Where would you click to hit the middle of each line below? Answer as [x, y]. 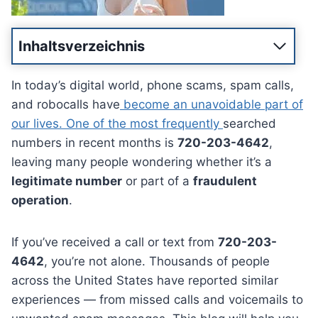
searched [250, 123]
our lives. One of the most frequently [117, 123]
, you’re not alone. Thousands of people [157, 261]
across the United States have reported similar [145, 280]
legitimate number [67, 181]
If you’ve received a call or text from [115, 242]
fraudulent [225, 181]
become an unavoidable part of [212, 104]
